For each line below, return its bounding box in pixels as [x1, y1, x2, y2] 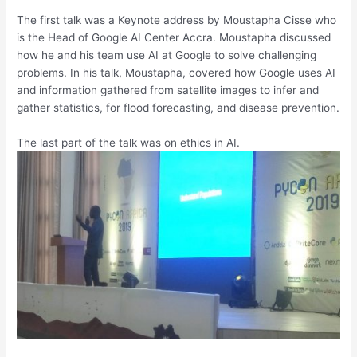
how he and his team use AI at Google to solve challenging [17, 48, 317, 61]
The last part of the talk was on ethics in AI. [17, 135, 241, 149]
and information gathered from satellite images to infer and [17, 83, 320, 96]
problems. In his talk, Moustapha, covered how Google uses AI [17, 65, 336, 79]
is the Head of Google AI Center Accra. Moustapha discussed [17, 30, 331, 44]
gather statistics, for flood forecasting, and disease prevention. [17, 100, 340, 114]
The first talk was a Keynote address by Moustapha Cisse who [17, 13, 337, 26]
